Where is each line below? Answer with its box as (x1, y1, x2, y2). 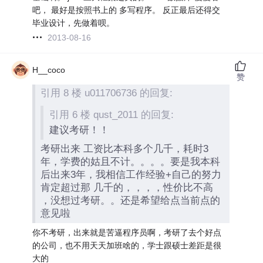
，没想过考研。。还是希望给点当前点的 (41, 195, 221, 206)
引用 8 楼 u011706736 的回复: (41, 87, 173, 99)
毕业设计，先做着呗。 (32, 18, 115, 28)
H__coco (32, 65, 66, 75)
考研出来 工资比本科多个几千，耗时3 (41, 143, 209, 154)
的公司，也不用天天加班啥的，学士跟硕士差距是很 (32, 240, 222, 250)
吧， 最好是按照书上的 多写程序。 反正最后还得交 (32, 5, 221, 15)
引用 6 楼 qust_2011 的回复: (49, 109, 174, 120)
